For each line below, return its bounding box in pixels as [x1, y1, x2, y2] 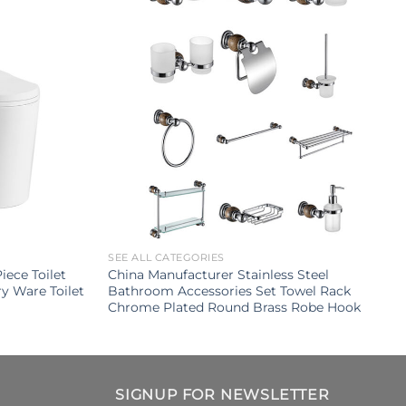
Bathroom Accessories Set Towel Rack [108, 282, 352, 299]
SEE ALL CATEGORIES [108, 251, 226, 264]
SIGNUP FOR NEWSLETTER [115, 385, 330, 403]
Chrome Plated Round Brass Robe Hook [108, 298, 362, 315]
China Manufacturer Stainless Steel [108, 266, 330, 283]
